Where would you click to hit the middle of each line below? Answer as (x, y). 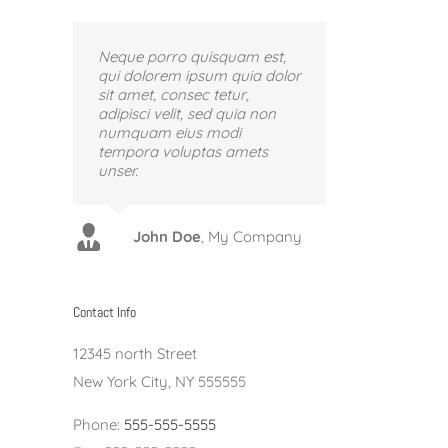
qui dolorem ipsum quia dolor (199, 75)
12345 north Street (135, 354)
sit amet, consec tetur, (173, 94)
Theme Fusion (263, 217)
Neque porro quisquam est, (192, 56)
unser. (118, 170)
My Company (255, 236)
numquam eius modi (169, 132)
